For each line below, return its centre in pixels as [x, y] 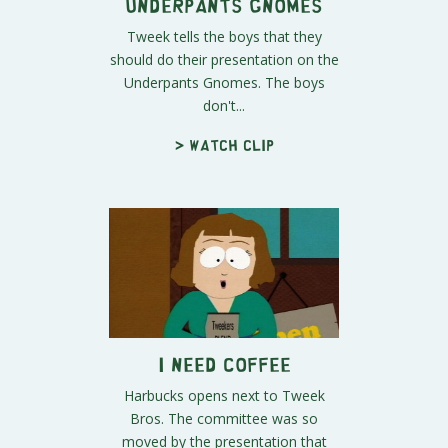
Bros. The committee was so [224, 418]
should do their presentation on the [224, 60]
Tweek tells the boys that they [224, 37]
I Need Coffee [224, 363]
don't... [224, 106]
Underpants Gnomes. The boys [224, 83]
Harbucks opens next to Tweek [224, 395]
